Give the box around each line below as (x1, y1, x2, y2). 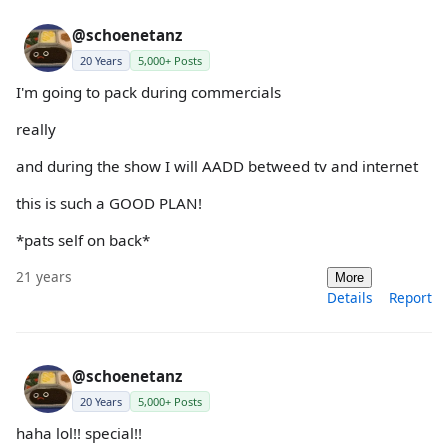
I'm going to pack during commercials (16, 81, 281, 102)
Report (389, 287, 432, 307)
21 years (16, 266, 72, 286)
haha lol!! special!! (16, 422, 142, 443)
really (16, 118, 56, 139)
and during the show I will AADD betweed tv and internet (16, 156, 418, 176)
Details (327, 287, 373, 307)
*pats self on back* (16, 230, 150, 251)
